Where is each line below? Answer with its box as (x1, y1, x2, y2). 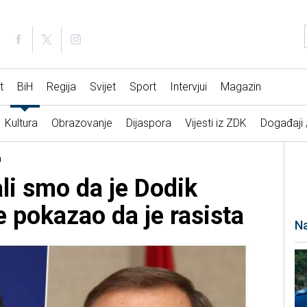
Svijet (89, 80, 116, 94)
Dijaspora (125, 116, 171, 130)
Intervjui (169, 80, 207, 94)
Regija (46, 80, 76, 94)
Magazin (220, 80, 261, 94)
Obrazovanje (51, 116, 112, 130)
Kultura (4, 116, 38, 130)
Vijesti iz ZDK (184, 116, 247, 130)
